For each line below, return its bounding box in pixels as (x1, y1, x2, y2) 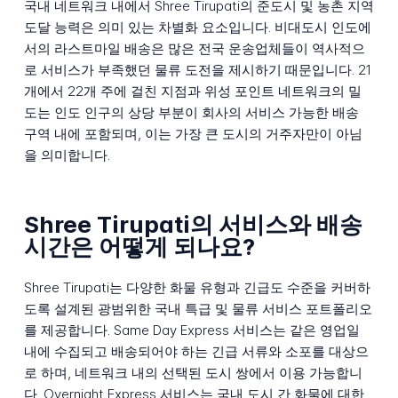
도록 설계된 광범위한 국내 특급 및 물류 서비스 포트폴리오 (23, 300, 372, 318)
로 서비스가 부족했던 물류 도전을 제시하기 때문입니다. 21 (23, 61, 371, 79)
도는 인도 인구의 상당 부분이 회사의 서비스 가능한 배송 (23, 104, 359, 122)
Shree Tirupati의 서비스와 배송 (23, 210, 362, 238)
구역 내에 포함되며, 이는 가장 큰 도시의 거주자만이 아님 (23, 125, 362, 143)
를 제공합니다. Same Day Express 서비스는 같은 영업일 (23, 322, 360, 339)
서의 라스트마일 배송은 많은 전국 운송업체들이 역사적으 (23, 40, 365, 58)
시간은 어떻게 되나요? (23, 232, 255, 260)
